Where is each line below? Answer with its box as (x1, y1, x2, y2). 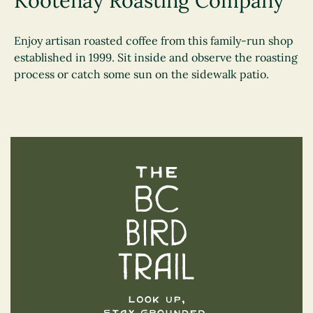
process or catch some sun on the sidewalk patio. (14, 67, 269, 81)
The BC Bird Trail (208, 167, 298, 181)
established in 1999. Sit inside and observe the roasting (14, 50, 298, 64)
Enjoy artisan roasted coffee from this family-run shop (14, 34, 293, 48)
